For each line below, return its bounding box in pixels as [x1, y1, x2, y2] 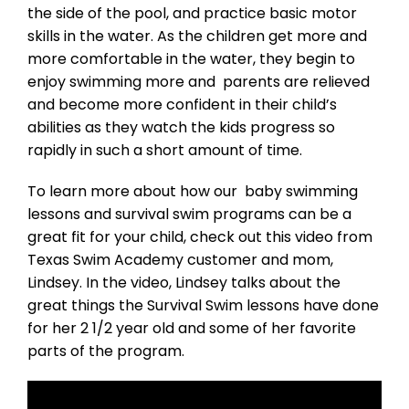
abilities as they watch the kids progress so [27, 116, 335, 138]
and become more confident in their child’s [27, 93, 337, 115]
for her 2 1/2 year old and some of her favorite [27, 317, 356, 339]
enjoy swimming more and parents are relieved [27, 70, 370, 92]
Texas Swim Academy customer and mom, [27, 248, 333, 270]
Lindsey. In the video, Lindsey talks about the [27, 271, 341, 293]
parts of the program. [27, 340, 184, 362]
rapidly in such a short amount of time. [27, 139, 302, 161]
